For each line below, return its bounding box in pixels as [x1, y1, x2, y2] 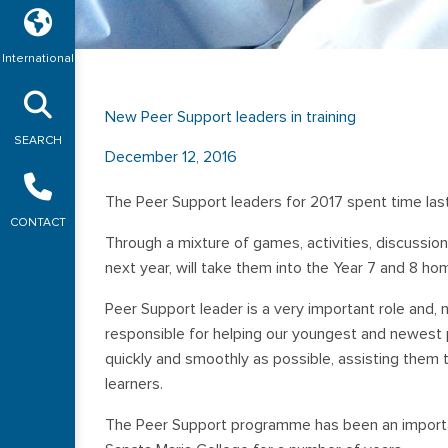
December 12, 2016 [105, 149, 237, 165]
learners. [105, 376, 163, 392]
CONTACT [9, 217, 66, 229]
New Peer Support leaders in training [105, 109, 356, 125]
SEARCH [13, 135, 62, 147]
